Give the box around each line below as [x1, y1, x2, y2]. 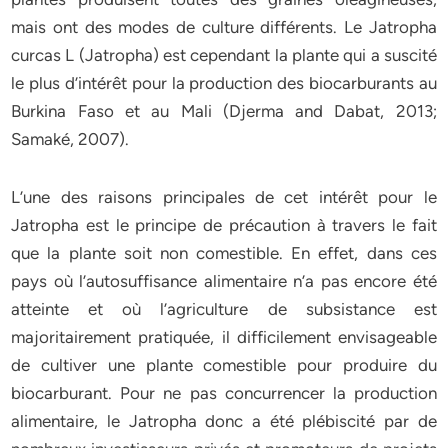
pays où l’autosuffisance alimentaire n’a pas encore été [11, 271, 437, 291]
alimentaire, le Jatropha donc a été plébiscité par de [11, 411, 437, 431]
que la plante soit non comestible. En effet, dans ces [11, 243, 437, 263]
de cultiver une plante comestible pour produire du [11, 355, 437, 375]
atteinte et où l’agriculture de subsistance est [11, 299, 437, 319]
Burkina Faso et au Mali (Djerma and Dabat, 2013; [11, 101, 437, 121]
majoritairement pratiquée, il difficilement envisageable [11, 327, 437, 347]
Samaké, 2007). [11, 129, 130, 149]
